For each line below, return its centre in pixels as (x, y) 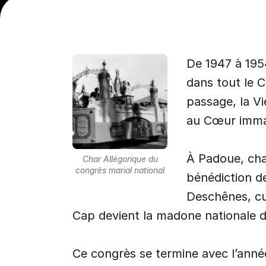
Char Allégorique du (120, 159)
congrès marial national (120, 170)
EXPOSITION (92, 51)
